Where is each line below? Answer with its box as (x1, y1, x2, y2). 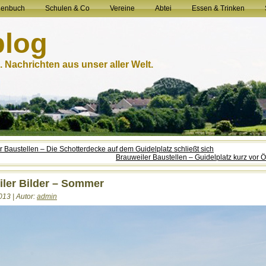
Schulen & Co (45, 4, 90, 12)
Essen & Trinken (192, 4, 245, 12)
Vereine (110, 4, 135, 12)
